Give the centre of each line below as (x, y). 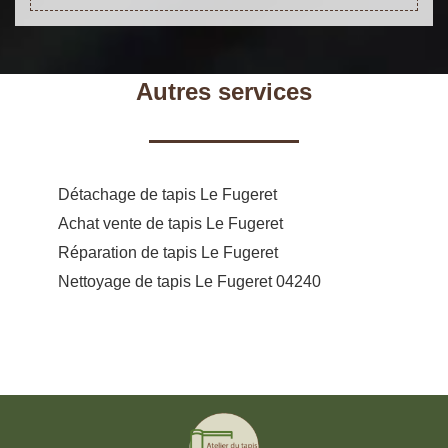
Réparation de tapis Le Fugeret (168, 252)
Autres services (224, 91)
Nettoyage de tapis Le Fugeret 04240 (189, 281)
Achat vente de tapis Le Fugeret (170, 223)
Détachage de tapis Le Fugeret (167, 194)
